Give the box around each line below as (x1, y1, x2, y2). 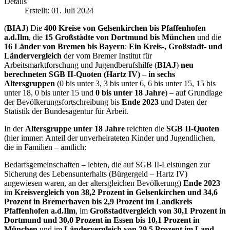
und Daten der (159, 98, 207, 107)
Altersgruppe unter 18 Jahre (25, 124, 125, 133)
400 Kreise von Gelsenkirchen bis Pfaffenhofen (44, 24, 206, 33)
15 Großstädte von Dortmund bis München (45, 33, 195, 42)
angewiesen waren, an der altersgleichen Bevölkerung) (4, 179, 183, 188)
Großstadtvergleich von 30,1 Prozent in (90, 206, 226, 216)
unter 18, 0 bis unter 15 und (4, 88, 95, 98)
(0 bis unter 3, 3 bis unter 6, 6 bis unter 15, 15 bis (55, 79, 216, 88)
